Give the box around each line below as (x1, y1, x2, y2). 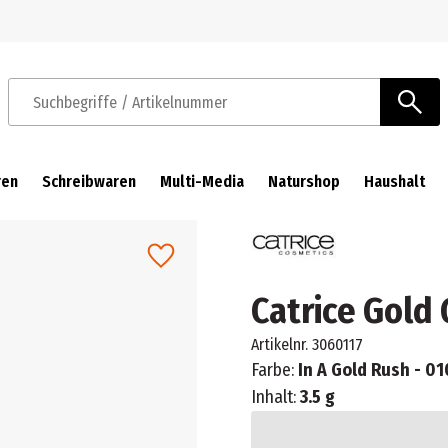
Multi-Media (160, 172, 244, 191)
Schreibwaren (42, 172, 136, 191)
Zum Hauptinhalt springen (233, 26, 417, 45)
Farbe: (250, 359, 298, 381)
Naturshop (268, 172, 340, 191)
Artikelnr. (250, 335, 308, 354)
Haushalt (364, 172, 425, 191)
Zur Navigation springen (19, 26, 189, 45)
